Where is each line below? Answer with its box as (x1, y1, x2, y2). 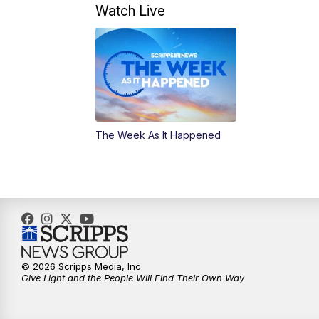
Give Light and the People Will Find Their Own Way (21, 272, 244, 284)
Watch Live (95, 2, 166, 20)
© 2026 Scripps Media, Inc (21, 261, 141, 273)
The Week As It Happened (95, 129, 221, 142)
